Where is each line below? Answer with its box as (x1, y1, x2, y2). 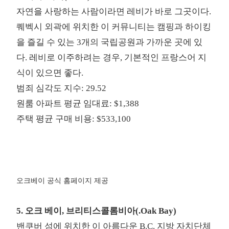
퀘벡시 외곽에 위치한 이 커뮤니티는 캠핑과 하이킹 (16, 22, 212, 32)
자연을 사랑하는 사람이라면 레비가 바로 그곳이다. (16, 7, 212, 17)
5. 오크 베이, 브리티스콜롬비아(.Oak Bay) (16, 206, 177, 216)
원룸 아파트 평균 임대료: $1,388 (16, 99, 140, 109)
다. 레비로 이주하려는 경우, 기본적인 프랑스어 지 (16, 53, 207, 63)
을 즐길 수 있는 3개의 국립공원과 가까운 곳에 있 (16, 37, 203, 48)
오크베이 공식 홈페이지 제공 (16, 177, 109, 185)
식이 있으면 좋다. (16, 68, 84, 78)
